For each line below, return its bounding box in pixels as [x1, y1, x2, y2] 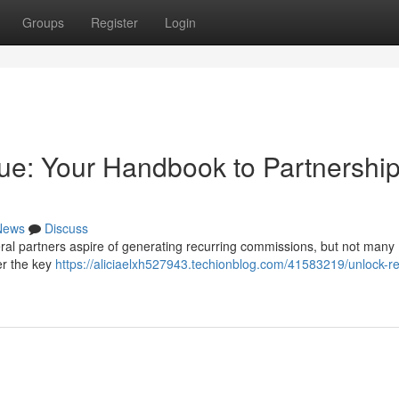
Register [91, 13, 138, 31]
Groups [22, 13, 64, 31]
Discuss [45, 219, 88, 237]
